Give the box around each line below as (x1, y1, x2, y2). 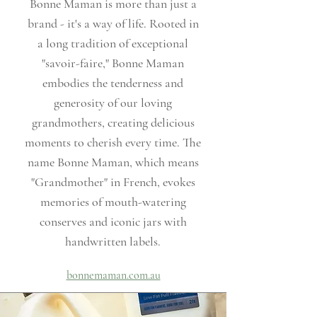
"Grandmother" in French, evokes (30, 174, 195, 190)
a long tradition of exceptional (38, 35, 188, 52)
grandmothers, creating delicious (31, 115, 195, 131)
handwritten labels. (65, 234, 161, 250)
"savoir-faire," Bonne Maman (42, 55, 184, 71)
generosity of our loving (54, 95, 172, 111)
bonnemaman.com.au (66, 268, 161, 283)
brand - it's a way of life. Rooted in (27, 16, 199, 32)
